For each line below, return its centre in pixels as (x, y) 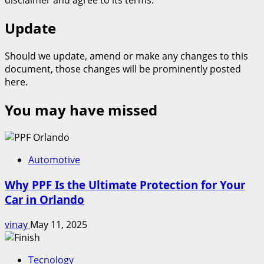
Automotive (54, 160)
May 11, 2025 (59, 224)
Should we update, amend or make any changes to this (126, 56)
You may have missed (81, 110)
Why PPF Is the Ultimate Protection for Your (125, 185)
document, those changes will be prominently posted (123, 69)
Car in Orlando (44, 200)
